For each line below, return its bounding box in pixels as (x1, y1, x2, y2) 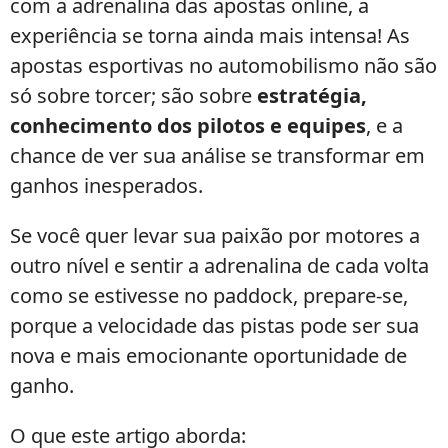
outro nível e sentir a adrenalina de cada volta (10, 252, 429, 279)
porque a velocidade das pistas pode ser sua (10, 312, 419, 339)
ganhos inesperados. (10, 172, 203, 199)
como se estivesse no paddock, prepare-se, (10, 282, 408, 309)
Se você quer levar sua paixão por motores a (10, 222, 420, 249)
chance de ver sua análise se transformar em (10, 142, 425, 169)
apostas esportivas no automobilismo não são (10, 52, 437, 79)
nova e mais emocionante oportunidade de (10, 342, 407, 369)
